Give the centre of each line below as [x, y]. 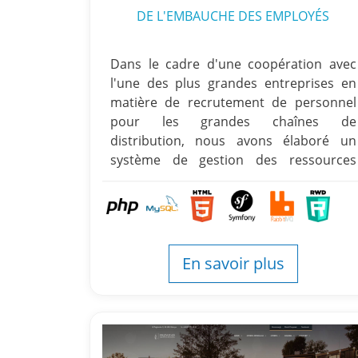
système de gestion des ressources [233, 160]
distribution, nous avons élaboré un [233, 141]
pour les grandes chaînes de [233, 121]
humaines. [142, 179]
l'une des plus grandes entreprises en [233, 83]
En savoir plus [233, 263]
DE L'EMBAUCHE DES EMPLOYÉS [233, 16]
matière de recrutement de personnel [233, 102]
